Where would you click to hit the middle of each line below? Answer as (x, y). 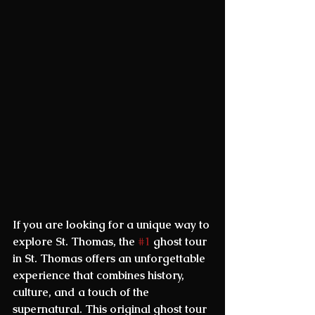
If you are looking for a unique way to (112, 224)
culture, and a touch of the (82, 292)
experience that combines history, (100, 275)
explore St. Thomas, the (75, 241)
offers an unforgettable (145, 258)
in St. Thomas (47, 258)
